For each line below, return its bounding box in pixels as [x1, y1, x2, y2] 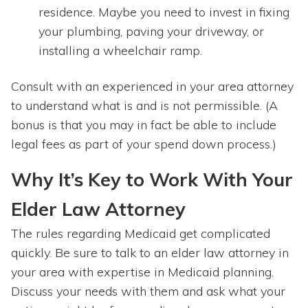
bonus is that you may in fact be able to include [11, 117, 276, 133]
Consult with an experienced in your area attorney [11, 78, 294, 95]
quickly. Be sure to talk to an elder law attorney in [11, 245, 289, 261]
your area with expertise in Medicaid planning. [11, 264, 274, 280]
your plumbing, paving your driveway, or [38, 23, 264, 40]
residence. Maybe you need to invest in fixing [38, 4, 289, 21]
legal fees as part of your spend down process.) [11, 136, 276, 153]
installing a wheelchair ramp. [38, 43, 202, 59]
